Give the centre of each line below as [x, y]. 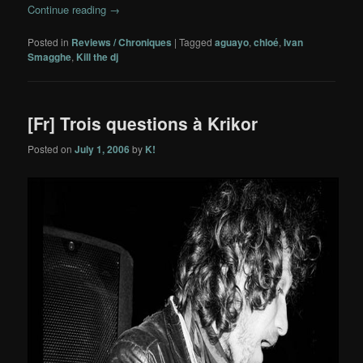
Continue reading [69, 10]
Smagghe [50, 57]
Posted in [49, 42]
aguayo [232, 43]
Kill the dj [98, 57]
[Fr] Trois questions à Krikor [143, 124]
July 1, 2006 [102, 149]
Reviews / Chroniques [122, 43]
